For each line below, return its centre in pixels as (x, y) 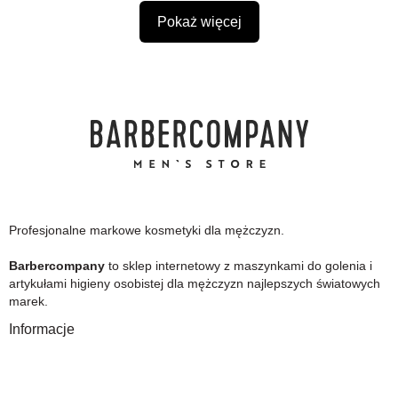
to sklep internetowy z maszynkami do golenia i (239, 266)
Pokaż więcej (199, 22)
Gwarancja (39, 380)
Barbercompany (57, 266)
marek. (28, 301)
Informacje (42, 329)
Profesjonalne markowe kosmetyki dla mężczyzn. (147, 230)
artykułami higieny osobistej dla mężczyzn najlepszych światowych (195, 283)
